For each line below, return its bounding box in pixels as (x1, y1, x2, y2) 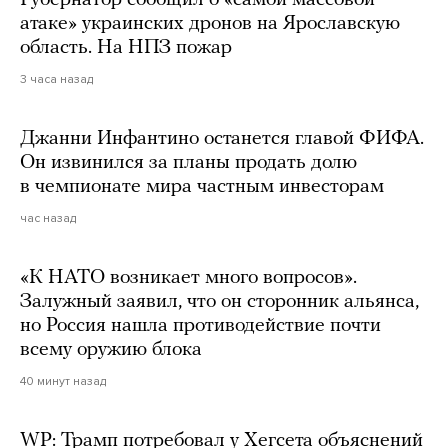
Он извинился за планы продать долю (20, 152, 357, 173)
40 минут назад (20, 373, 106, 388)
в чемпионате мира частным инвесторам (20, 176, 384, 197)
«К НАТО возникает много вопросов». (20, 267, 357, 288)
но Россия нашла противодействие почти (20, 315, 381, 336)
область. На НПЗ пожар (20, 37, 232, 58)
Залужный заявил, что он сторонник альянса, (20, 291, 419, 312)
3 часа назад (20, 71, 93, 86)
